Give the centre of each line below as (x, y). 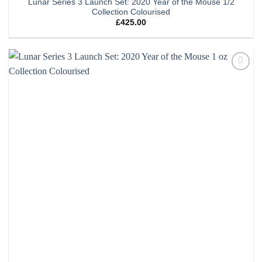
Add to (236, 79)
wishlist (236, 87)
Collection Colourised (131, 12)
